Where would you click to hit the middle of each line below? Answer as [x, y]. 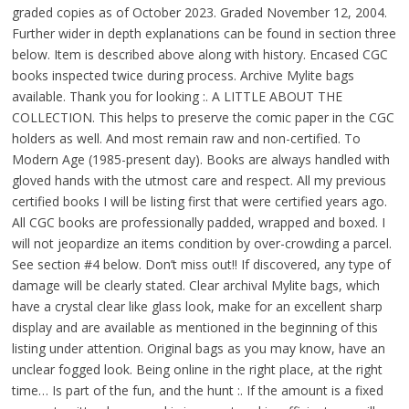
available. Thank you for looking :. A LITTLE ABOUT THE [177, 97]
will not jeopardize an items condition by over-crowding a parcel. [201, 244]
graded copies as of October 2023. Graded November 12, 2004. [199, 13]
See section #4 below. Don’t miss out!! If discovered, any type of [201, 265]
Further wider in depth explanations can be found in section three [204, 34]
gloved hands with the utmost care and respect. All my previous [199, 181]
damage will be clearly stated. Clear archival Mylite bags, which [195, 286]
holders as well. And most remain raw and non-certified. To [186, 139]
